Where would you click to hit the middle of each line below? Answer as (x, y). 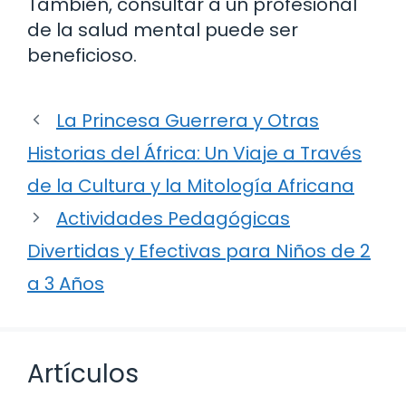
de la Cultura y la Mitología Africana (191, 185)
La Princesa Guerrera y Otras (188, 120)
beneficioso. (82, 55)
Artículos (83, 373)
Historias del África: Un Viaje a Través (194, 153)
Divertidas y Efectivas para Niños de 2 (199, 251)
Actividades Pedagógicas (173, 218)
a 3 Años (66, 283)
